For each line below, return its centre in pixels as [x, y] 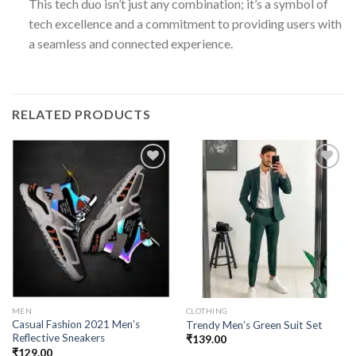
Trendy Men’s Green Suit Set [254, 325]
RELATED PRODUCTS [81, 114]
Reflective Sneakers [58, 338]
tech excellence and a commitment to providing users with [185, 23]
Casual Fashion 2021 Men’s [75, 325]
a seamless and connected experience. [130, 43]
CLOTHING [207, 311]
